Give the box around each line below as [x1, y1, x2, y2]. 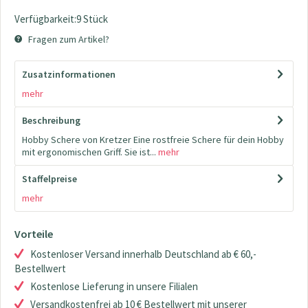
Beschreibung [22, 114, 80, 126]
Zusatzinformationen [22, 68, 115, 80]
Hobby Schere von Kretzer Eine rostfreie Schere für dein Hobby [22, 133, 284, 146]
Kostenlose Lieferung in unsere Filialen [30, 280, 198, 293]
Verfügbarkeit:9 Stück [14, 12, 108, 25]
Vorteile [14, 227, 53, 241]
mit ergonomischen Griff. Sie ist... [22, 146, 156, 158]
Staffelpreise [22, 173, 77, 185]
